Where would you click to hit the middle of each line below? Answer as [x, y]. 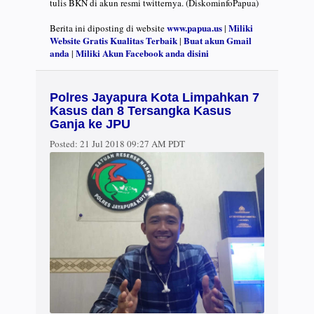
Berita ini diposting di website [108, 28]
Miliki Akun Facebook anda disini [142, 53]
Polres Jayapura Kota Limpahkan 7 [155, 98]
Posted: [64, 144]
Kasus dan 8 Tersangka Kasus [141, 111]
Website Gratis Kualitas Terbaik [114, 41]
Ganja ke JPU [90, 124]
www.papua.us [194, 28]
